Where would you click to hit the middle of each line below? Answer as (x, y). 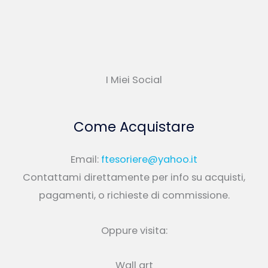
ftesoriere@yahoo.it (149, 159)
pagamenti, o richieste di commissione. (134, 195)
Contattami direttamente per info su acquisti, (134, 177)
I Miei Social (134, 80)
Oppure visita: (134, 230)
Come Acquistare (134, 127)
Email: (86, 159)
